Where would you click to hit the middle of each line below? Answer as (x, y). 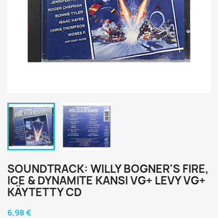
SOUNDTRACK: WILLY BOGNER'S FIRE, (108, 169)
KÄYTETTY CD (45, 192)
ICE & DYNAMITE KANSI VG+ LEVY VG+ (106, 181)
